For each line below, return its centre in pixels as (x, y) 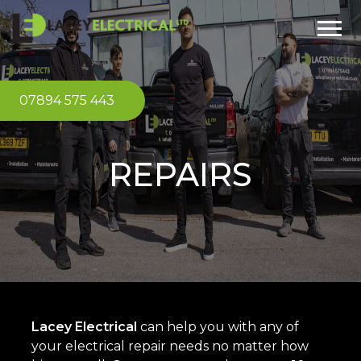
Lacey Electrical (85, 326)
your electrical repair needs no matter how (170, 346)
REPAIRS (180, 174)
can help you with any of (219, 326)
